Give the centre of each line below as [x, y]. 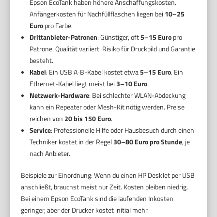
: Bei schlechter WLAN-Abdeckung [137, 95]
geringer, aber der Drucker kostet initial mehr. [85, 210]
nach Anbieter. [50, 154]
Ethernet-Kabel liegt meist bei [73, 84]
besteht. [41, 61]
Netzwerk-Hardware [59, 95]
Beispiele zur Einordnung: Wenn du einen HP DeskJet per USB [108, 175]
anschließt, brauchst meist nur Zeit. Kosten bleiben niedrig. [105, 187]
